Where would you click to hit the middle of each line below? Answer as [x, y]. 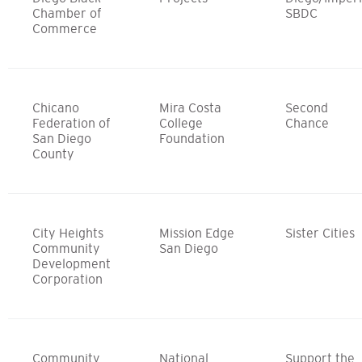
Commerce [65, 28]
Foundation [193, 138]
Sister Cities [321, 232]
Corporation [67, 278]
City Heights [68, 232]
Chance [308, 122]
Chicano [56, 107]
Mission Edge [197, 232]
